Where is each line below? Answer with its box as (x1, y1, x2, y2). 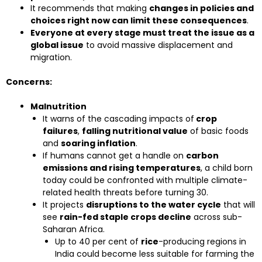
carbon (186, 150, 219, 161)
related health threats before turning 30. (43, 187, 208, 198)
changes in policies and (149, 2, 254, 14)
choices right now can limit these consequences (30, 15, 247, 26)
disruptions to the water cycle (86, 199, 221, 211)
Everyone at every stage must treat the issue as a (30, 27, 254, 39)
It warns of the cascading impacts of (43, 113, 194, 125)
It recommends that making (30, 2, 149, 14)
